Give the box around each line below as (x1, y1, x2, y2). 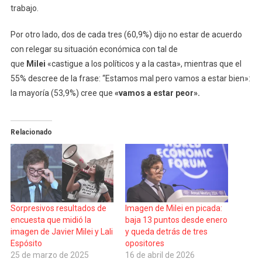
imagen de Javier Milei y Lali (10, 227, 113, 237)
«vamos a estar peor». (112, 88, 200, 98)
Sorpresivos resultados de (10, 204, 106, 213)
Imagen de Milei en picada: (125, 204, 222, 213)
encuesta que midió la (10, 215, 91, 225)
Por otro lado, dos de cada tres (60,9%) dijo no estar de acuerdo (10, 29, 242, 39)
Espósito (10, 239, 42, 249)
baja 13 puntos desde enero (125, 215, 227, 225)
